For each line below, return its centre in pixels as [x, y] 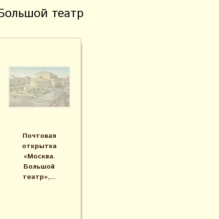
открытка [39, 146]
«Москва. [39, 156]
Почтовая [39, 136]
